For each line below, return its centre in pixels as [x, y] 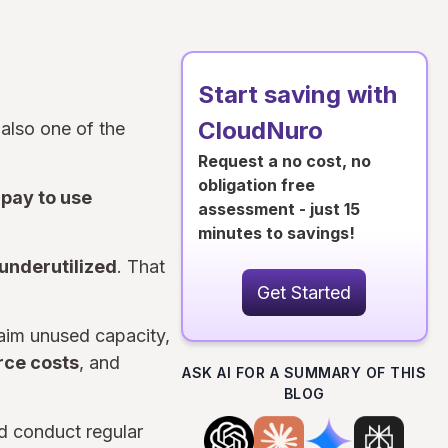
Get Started [304, 292]
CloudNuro [260, 130]
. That [141, 266]
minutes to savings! [276, 233]
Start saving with [297, 94]
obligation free [256, 185]
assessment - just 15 [278, 209]
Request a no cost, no [284, 161]
